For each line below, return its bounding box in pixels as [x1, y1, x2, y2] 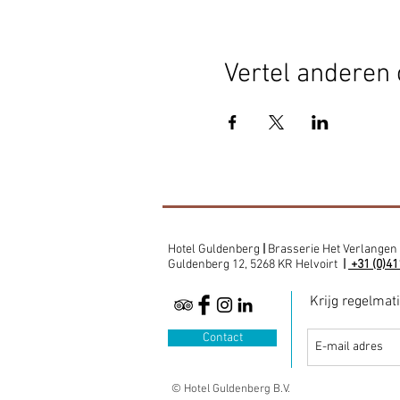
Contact [202, 329, 243, 346]
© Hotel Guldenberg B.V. [171, 381, 290, 396]
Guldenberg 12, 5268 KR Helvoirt [168, 256, 337, 272]
